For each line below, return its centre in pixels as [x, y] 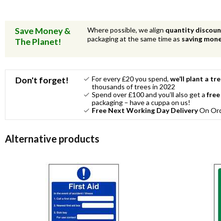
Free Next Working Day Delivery [145, 110]
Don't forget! [42, 80]
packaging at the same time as [135, 38]
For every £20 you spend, [131, 78]
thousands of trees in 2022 [133, 86]
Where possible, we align [127, 30]
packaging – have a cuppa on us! [141, 102]
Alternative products [52, 138]
